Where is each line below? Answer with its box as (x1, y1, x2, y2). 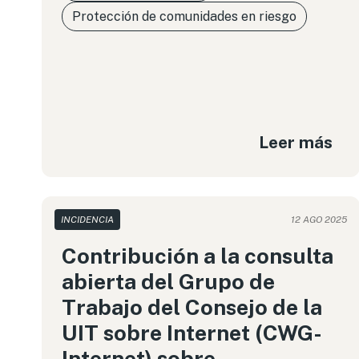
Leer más (259, 131, 333, 152)
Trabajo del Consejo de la (62, 294, 322, 320)
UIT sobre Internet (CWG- (62, 320, 322, 345)
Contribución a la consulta (62, 243, 333, 268)
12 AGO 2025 (291, 214, 348, 225)
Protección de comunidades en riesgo (72, 9, 296, 24)
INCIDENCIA (61, 214, 114, 225)
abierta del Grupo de (62, 268, 275, 294)
